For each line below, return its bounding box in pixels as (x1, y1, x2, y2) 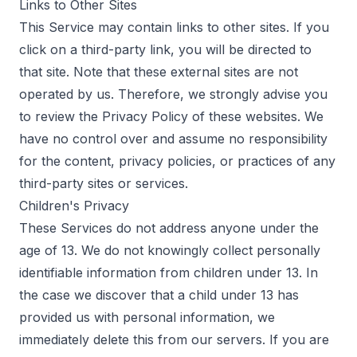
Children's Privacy (19, 198, 129, 214)
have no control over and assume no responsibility (19, 131, 328, 147)
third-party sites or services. (19, 175, 188, 191)
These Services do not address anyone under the (19, 220, 319, 236)
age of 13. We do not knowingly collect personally (19, 242, 320, 258)
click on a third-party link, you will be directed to (19, 41, 312, 57)
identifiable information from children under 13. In (19, 265, 318, 280)
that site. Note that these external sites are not (19, 64, 298, 80)
